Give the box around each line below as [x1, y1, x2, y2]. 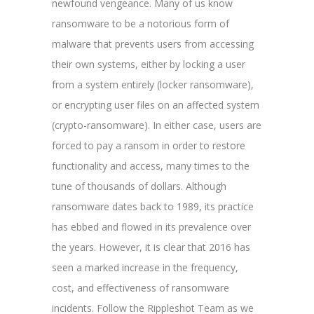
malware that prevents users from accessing [52, 36, 254, 50]
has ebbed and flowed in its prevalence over [52, 219, 251, 233]
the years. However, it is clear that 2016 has [52, 240, 250, 254]
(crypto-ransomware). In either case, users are [52, 118, 261, 132]
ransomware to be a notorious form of [52, 16, 229, 30]
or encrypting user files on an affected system [52, 97, 259, 111]
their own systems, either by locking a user [52, 57, 245, 71]
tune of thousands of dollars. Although [52, 179, 226, 193]
